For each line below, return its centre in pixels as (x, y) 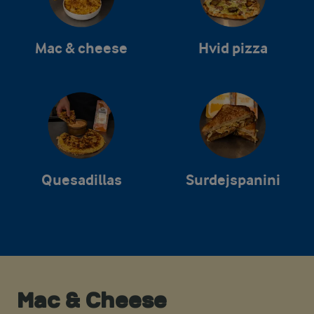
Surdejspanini (233, 180)
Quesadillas (81, 180)
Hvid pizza (233, 48)
